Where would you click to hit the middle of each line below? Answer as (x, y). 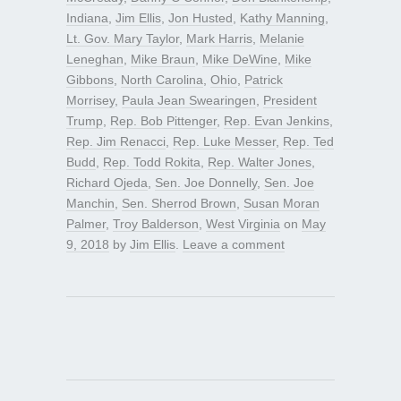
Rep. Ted (308, 141)
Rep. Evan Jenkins (277, 120)
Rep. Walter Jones (260, 162)
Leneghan (95, 59)
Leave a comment (234, 244)
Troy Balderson (156, 223)
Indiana (87, 17)
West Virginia (243, 223)
